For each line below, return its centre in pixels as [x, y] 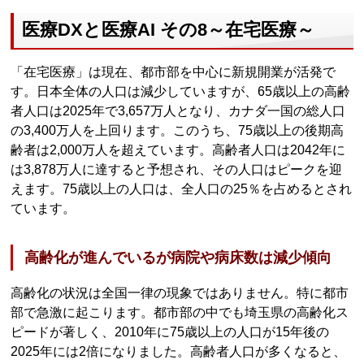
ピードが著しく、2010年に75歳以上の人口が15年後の [170, 331]
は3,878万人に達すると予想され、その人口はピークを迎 [177, 169]
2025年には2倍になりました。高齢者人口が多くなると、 [179, 351]
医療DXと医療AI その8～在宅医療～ [169, 29]
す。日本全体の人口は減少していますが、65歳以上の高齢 [181, 91]
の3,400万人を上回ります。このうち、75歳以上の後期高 [178, 130]
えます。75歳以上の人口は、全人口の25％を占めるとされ [182, 188]
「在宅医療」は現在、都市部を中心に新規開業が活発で [173, 71]
